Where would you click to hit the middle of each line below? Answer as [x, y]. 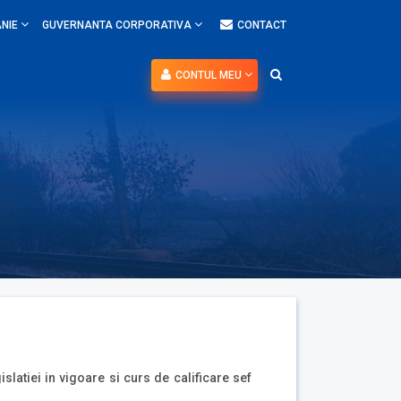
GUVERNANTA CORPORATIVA [118, 25]
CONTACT [262, 25]
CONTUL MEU [210, 75]
